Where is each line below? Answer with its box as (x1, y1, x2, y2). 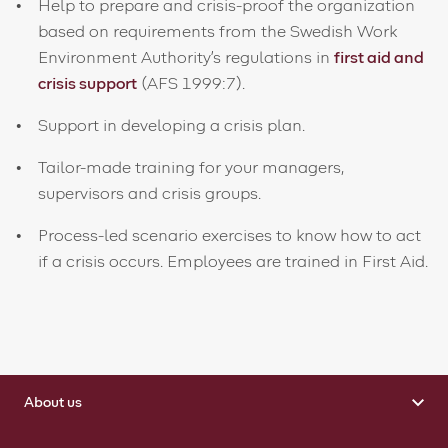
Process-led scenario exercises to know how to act (38, 228, 422, 244)
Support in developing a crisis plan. (38, 118, 306, 134)
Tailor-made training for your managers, (38, 160, 345, 176)
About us (24, 395, 82, 410)
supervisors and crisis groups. (38, 186, 262, 202)
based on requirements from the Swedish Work (38, 24, 398, 40)
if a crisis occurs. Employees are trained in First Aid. (38, 254, 429, 270)
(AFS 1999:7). (137, 76, 246, 92)
